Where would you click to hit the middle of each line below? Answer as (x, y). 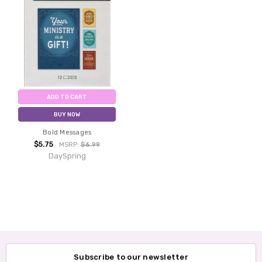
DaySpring (67, 156)
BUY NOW (67, 115)
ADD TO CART (67, 97)
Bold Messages (67, 133)
